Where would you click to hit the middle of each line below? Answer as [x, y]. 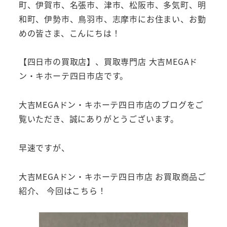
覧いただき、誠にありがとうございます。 [99, 119]
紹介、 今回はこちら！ [62, 190]
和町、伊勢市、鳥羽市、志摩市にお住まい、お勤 [112, 18]
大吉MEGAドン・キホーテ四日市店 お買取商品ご [112, 176]
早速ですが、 [44, 147]
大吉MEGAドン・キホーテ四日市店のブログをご [111, 105]
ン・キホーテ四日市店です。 [73, 76]
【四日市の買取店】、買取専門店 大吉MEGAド [108, 62]
